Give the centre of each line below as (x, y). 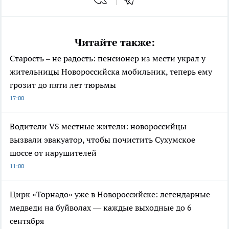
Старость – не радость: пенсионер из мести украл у (108, 58)
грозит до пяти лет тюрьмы (63, 85)
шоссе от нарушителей (53, 153)
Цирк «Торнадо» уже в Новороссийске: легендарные (110, 194)
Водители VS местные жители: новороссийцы (98, 126)
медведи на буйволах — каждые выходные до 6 (101, 207)
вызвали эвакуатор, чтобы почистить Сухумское (102, 139)
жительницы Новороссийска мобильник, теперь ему (111, 71)
